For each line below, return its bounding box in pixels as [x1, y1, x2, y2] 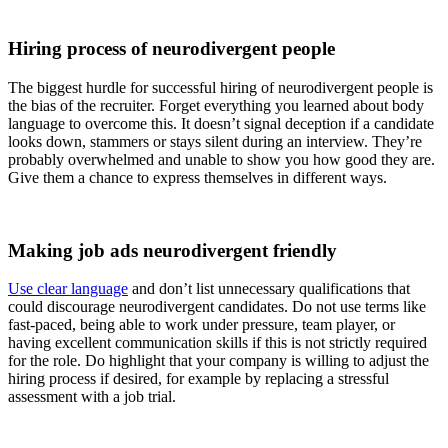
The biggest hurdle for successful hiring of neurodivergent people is [8, 79, 433, 96]
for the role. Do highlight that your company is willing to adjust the [8, 352, 429, 370]
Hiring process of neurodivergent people [8, 38, 335, 60]
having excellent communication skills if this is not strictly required [8, 334, 427, 352]
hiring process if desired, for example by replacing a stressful [8, 370, 389, 388]
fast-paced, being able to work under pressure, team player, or [8, 316, 395, 334]
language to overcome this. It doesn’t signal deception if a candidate [8, 115, 434, 132]
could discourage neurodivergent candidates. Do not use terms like [8, 298, 426, 316]
